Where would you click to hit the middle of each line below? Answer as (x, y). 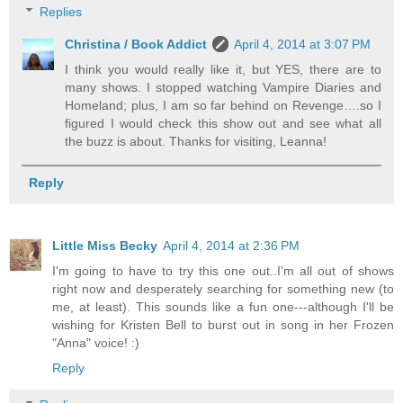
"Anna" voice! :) (96, 342)
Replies (61, 12)
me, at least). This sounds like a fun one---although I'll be (223, 306)
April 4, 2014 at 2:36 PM (231, 245)
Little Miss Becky (105, 245)
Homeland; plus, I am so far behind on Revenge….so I (223, 106)
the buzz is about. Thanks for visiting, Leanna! (196, 142)
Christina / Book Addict (136, 45)
